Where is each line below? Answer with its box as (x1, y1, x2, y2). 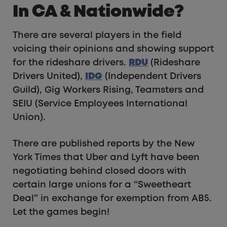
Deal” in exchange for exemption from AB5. (13, 194, 212, 203)
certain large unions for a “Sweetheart (13, 180, 191, 189)
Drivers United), (13, 72, 85, 81)
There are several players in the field (13, 31, 181, 40)
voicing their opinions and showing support (13, 45, 214, 53)
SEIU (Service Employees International (13, 99, 187, 108)
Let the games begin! (13, 208, 109, 216)
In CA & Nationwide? (13, 5, 184, 20)
